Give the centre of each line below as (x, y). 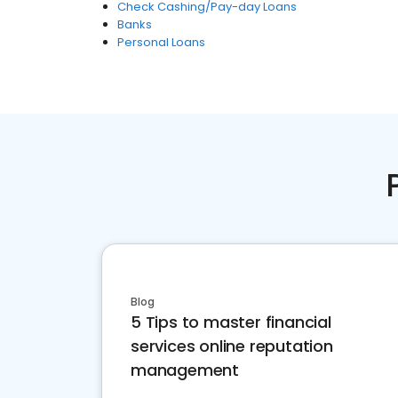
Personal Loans (161, 42)
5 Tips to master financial (231, 322)
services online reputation (232, 346)
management (185, 370)
